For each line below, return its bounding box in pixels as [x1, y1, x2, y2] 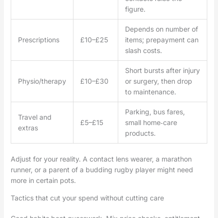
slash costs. [125, 46, 162, 54]
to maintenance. [125, 87, 176, 96]
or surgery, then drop [125, 76, 192, 85]
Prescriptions [18, 35, 59, 44]
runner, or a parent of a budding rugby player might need [10, 165, 193, 174]
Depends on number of [125, 24, 198, 33]
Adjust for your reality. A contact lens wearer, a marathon [10, 154, 192, 163]
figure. [125, 4, 145, 13]
